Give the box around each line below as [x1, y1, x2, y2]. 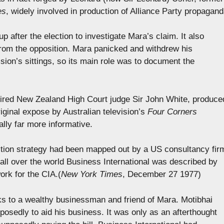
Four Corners [147, 106, 197, 116]
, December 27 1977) [122, 169, 201, 179]
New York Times [61, 169, 122, 179]
